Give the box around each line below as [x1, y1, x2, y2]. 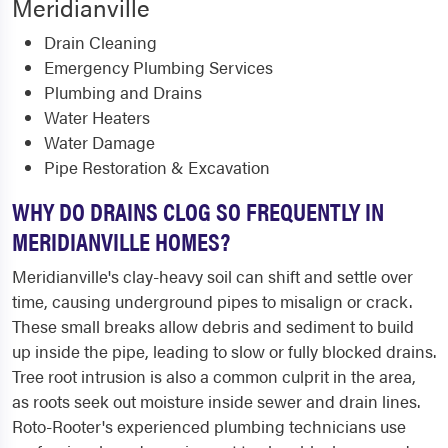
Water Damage [44, 130, 155, 154]
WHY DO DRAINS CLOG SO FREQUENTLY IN [12, 193, 384, 228]
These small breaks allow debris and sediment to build [12, 314, 414, 338]
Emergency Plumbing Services [44, 55, 273, 79]
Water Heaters [44, 105, 150, 129]
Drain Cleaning [44, 30, 157, 54]
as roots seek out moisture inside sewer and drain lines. [12, 389, 420, 413]
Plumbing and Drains [44, 80, 202, 104]
